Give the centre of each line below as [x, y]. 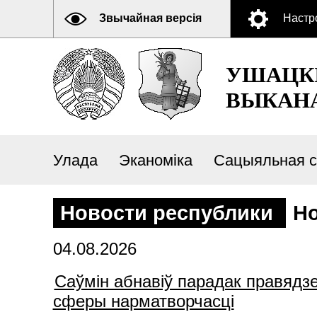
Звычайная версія [150, 18]
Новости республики [169, 213]
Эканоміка [155, 160]
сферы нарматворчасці [143, 301]
